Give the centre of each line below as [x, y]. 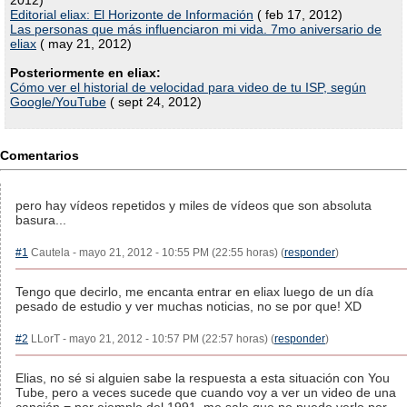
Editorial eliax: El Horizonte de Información [132, 15]
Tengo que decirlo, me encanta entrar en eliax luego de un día [194, 292]
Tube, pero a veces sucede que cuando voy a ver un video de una [206, 392]
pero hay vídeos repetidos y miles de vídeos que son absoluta [194, 205]
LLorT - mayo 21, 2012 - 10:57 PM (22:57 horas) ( [151, 339]
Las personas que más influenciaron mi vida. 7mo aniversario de [196, 29]
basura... [41, 220]
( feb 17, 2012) [298, 15]
